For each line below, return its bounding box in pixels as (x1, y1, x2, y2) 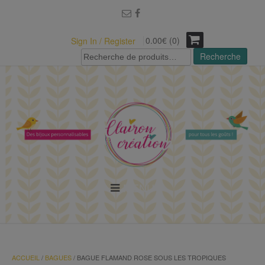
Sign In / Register (71, 35, 135, 47)
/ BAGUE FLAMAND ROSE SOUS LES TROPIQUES (72, 253, 226, 263)
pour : (80, 60, 102, 72)
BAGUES (45, 253, 72, 263)
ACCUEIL (12, 253, 40, 263)
